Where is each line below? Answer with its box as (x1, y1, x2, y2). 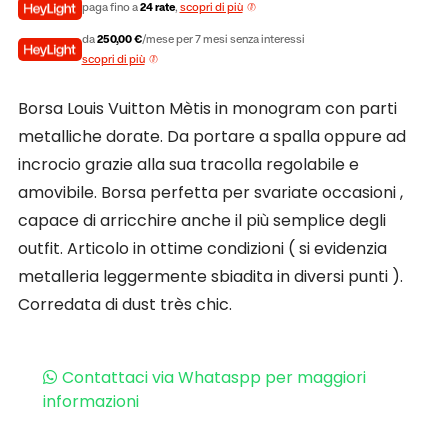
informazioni (42, 389, 139, 413)
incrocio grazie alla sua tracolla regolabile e (17, 152, 359, 176)
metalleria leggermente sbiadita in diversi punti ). (17, 264, 403, 288)
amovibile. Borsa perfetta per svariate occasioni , (17, 180, 403, 204)
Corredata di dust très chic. (17, 292, 232, 316)
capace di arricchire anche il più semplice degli (17, 208, 386, 232)
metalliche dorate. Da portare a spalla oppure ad (17, 124, 406, 148)
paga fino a (81, 2, 140, 14)
